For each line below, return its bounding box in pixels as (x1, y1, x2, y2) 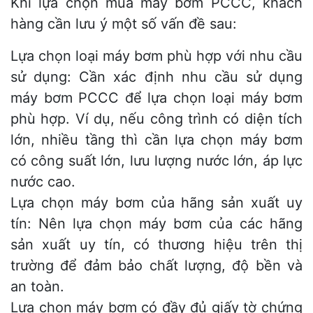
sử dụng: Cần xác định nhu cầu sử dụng (10, 68, 303, 86)
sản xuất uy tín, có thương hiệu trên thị (10, 236, 303, 254)
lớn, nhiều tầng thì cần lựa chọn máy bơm (10, 131, 303, 149)
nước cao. (10, 173, 75, 191)
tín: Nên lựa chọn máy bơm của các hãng (10, 215, 303, 233)
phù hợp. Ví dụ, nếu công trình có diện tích (10, 110, 303, 128)
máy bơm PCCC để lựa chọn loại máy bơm (10, 89, 303, 107)
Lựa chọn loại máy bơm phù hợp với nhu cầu (10, 48, 303, 65)
